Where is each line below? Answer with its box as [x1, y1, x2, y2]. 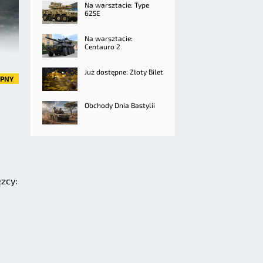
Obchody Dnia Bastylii [85, 101, 155, 109]
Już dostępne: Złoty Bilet [85, 68, 163, 76]
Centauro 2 [85, 42, 120, 50]
